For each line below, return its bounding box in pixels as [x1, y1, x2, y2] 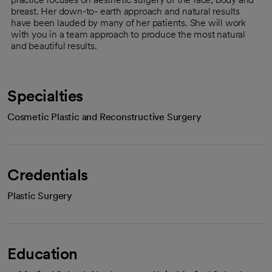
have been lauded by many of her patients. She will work [11, 16, 246, 29]
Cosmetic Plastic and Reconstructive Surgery [7, 110, 202, 123]
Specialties [7, 86, 83, 105]
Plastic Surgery [7, 189, 72, 202]
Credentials [7, 165, 88, 184]
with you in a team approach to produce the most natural [11, 28, 245, 40]
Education [7, 243, 78, 263]
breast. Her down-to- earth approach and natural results [11, 5, 240, 17]
